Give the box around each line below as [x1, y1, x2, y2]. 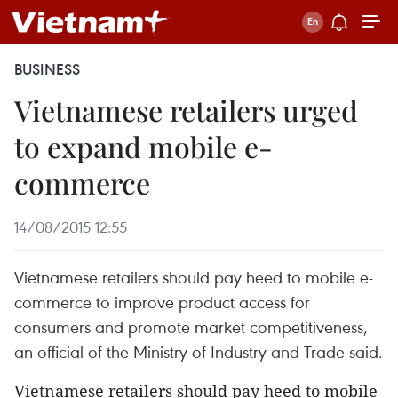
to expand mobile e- [14, 127, 273, 165]
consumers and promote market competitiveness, [14, 315, 368, 338]
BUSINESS [14, 60, 80, 79]
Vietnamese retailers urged [14, 91, 358, 129]
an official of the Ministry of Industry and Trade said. [14, 340, 383, 362]
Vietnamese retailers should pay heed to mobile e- [14, 266, 373, 288]
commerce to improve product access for [14, 291, 310, 313]
